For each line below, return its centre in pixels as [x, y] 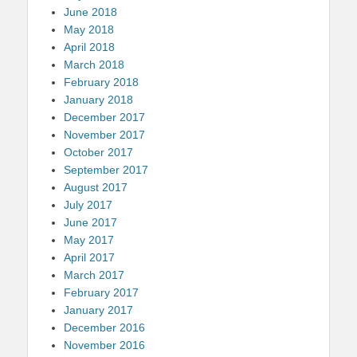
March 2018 [94, 64]
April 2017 [89, 257]
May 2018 [89, 29]
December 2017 [104, 117]
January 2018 [98, 99]
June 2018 [90, 12]
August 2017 [96, 187]
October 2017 [98, 152]
